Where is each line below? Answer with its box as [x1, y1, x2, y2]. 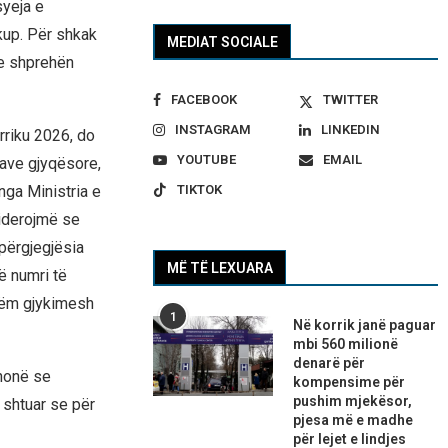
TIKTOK [177, 182, 223, 198]
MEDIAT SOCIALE [167, 34, 279, 51]
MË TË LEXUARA [167, 260, 274, 277]
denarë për [293, 355, 366, 372]
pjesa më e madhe [293, 412, 414, 429]
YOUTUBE [177, 152, 237, 168]
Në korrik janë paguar [293, 317, 437, 334]
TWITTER [322, 92, 378, 108]
